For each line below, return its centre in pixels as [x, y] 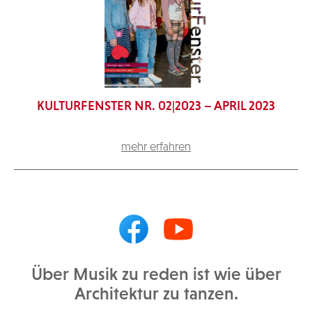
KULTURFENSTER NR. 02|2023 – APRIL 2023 [156, 106]
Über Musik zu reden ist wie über [156, 274]
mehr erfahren [156, 147]
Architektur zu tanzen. [156, 294]
